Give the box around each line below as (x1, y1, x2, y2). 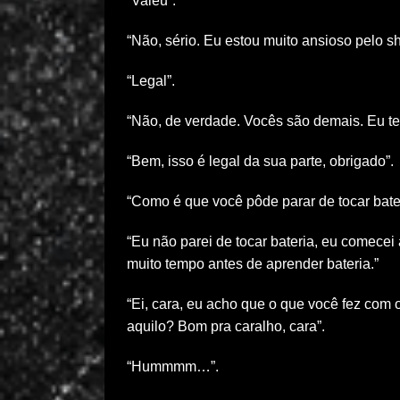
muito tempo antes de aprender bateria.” (127, 256, 379, 271)
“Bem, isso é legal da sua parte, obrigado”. (127, 154, 394, 169)
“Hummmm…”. (127, 359, 219, 374)
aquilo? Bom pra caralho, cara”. (127, 319, 325, 334)
